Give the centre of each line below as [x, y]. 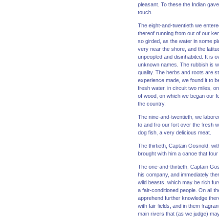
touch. [145, 12]
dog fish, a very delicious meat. [175, 133]
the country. [152, 104]
